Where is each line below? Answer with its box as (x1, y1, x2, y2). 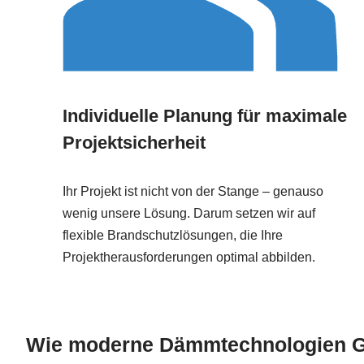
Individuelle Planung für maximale (63, 106, 347, 127)
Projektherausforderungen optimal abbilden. (63, 250, 315, 265)
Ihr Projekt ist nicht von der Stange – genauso (63, 184, 323, 199)
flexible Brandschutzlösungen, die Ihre (63, 228, 283, 243)
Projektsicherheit (63, 132, 206, 154)
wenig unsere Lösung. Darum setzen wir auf (63, 206, 315, 221)
